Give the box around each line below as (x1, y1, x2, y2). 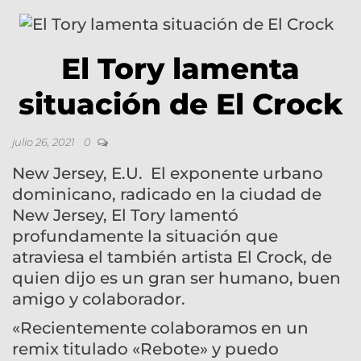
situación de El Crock (19, 85, 342, 122)
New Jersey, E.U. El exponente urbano (12, 163, 323, 183)
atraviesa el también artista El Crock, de (12, 247, 332, 267)
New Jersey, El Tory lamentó (12, 205, 239, 225)
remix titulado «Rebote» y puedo (12, 338, 279, 359)
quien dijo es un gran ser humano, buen (12, 268, 341, 288)
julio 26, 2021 (12, 135, 77, 148)
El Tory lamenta (61, 50, 300, 86)
